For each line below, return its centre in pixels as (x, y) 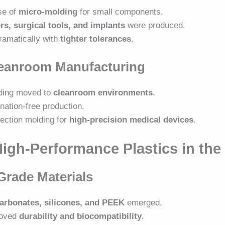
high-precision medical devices (132, 120)
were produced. (155, 25)
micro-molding (48, 12)
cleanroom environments (103, 93)
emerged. (144, 202)
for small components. (121, 12)
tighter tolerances (96, 39)
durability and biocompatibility (81, 216)
